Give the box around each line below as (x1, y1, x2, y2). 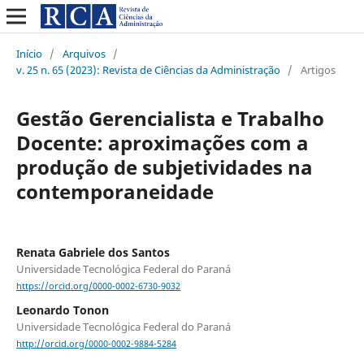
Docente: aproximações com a (15, 128, 309, 156)
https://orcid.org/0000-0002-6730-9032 (15, 280, 180, 292)
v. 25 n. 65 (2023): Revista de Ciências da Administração (15, 62, 280, 77)
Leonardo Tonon (15, 302, 109, 318)
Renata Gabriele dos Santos (15, 244, 170, 260)
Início (15, 45, 42, 61)
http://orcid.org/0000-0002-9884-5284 (15, 338, 176, 350)
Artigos (300, 62, 336, 77)
